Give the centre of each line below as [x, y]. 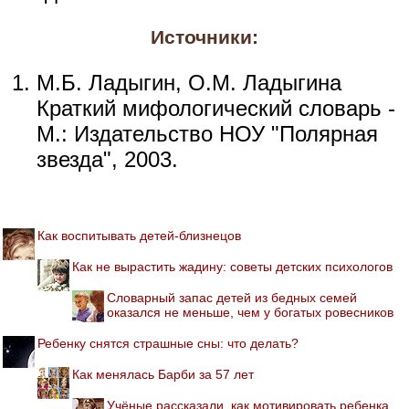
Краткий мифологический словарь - [216, 108]
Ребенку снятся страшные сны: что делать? [168, 343]
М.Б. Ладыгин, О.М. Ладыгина [189, 82]
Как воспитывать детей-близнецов [139, 235]
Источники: [204, 37]
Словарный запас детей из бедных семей [232, 297]
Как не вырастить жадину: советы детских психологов [232, 266]
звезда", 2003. [107, 159]
